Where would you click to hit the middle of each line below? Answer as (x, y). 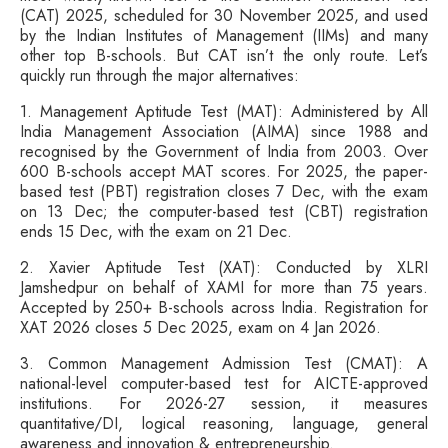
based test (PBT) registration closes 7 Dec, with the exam (224, 192)
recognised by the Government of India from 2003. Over (224, 152)
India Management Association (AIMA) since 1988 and (224, 132)
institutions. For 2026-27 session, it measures (224, 404)
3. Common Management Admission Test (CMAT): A (224, 364)
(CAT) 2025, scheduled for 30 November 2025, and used (224, 16)
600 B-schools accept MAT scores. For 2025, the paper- (224, 172)
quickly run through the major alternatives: (159, 76)
